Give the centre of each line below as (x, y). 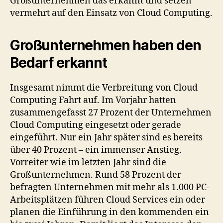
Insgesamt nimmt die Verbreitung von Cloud (104, 88)
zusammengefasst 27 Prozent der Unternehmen (111, 112)
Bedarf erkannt (58, 62)
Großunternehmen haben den (106, 45)
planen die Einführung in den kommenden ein (110, 212)
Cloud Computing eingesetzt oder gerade (96, 125)
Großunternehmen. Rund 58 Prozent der (96, 175)
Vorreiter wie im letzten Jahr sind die (88, 162)
